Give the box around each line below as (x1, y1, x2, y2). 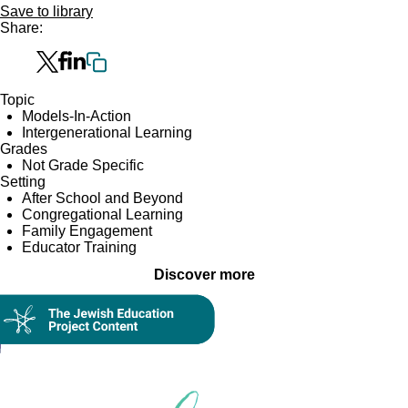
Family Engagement (22, 222, 152, 239)
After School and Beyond (22, 189, 183, 206)
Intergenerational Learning (22, 124, 192, 140)
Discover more (153, 266, 255, 282)
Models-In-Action (22, 107, 131, 124)
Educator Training (22, 239, 137, 255)
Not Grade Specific (22, 157, 144, 173)
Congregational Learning (22, 206, 183, 222)
